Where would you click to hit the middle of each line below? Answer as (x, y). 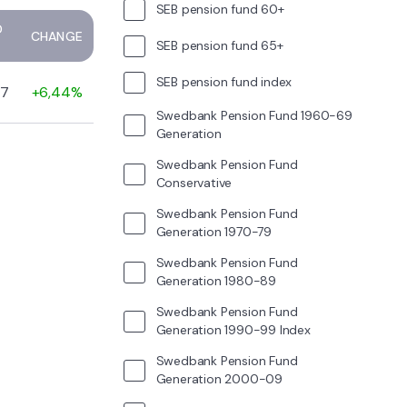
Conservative (194, 182)
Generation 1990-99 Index (233, 329)
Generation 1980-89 (216, 280)
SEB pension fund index (224, 81)
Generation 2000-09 (219, 378)
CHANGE (57, 36)
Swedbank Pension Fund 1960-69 (254, 115)
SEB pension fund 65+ (219, 45)
